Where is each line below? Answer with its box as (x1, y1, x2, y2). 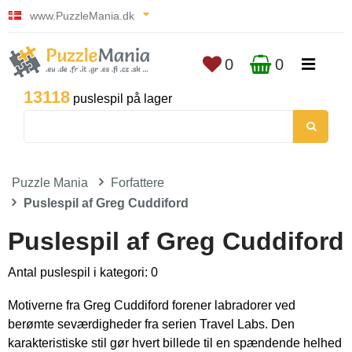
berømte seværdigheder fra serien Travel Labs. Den (8, 317, 295, 331)
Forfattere (111, 176, 164, 189)
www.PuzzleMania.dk (27, 9, 137, 22)
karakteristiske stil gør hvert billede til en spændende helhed (8, 336, 342, 350)
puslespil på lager (70, 92, 172, 105)
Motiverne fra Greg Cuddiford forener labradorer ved (8, 299, 295, 312)
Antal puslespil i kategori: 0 (8, 266, 158, 279)
